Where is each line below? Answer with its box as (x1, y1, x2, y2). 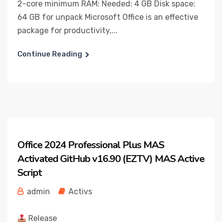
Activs (68, 187, 92, 196)
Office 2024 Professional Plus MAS (17, 138, 164, 152)
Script (17, 166, 42, 179)
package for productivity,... (17, 26, 117, 35)
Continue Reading (17, 50, 82, 58)
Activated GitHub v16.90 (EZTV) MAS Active (17, 152, 204, 166)
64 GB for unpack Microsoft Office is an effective (17, 12, 198, 22)
